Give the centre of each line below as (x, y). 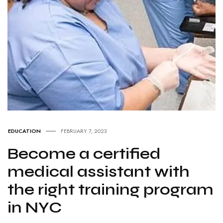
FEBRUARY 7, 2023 (84, 131)
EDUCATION (24, 131)
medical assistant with (99, 172)
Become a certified (84, 154)
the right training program (111, 190)
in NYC (35, 208)
